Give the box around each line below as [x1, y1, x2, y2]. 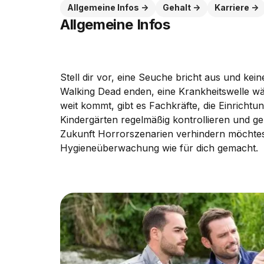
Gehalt [163, 2, 191, 12]
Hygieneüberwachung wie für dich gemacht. [60, 142, 258, 154]
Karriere [214, 2, 249, 12]
